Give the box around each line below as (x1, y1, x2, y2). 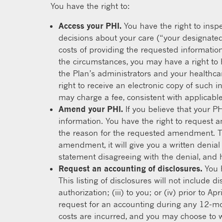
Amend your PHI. (58, 104, 123, 114)
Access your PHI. (58, 21, 121, 31)
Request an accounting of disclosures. (58, 164, 202, 173)
